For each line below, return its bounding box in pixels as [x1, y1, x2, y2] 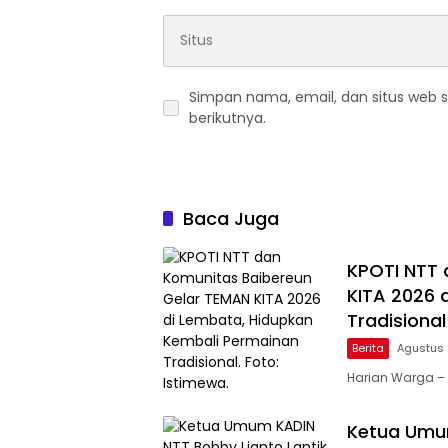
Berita [352, 340, 384, 357]
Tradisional [347, 308, 446, 334]
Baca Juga [183, 205, 279, 231]
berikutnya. [189, 107, 266, 128]
